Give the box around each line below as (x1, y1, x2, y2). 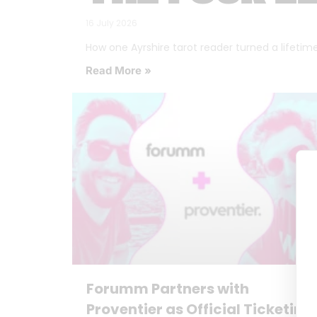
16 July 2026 (86, 17, 137, 30)
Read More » (86, 64, 151, 78)
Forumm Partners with (86, 278, 249, 299)
